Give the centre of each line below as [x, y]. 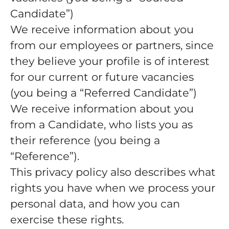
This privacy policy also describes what [113, 172]
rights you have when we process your [113, 188]
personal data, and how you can [95, 204]
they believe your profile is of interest [110, 61]
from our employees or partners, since [112, 45]
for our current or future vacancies [102, 77]
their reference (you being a [85, 140]
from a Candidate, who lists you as [101, 124]
